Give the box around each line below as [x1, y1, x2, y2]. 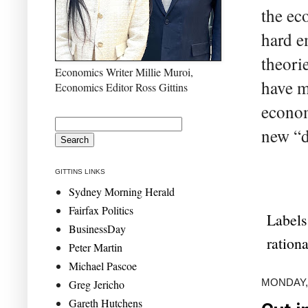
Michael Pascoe [69, 258, 137, 273]
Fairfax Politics [69, 202, 133, 217]
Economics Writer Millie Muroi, [55, 64, 193, 79]
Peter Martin [69, 239, 122, 254]
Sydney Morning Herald [69, 184, 175, 199]
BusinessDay [69, 221, 126, 236]
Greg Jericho [69, 276, 124, 291]
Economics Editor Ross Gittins [55, 79, 188, 94]
